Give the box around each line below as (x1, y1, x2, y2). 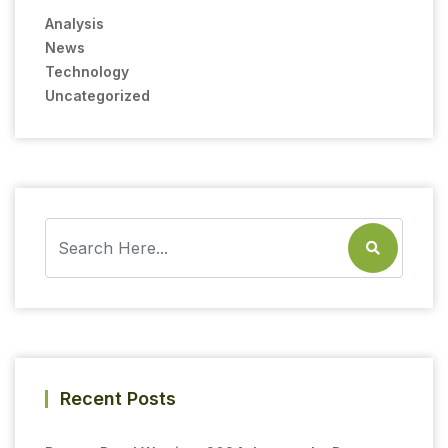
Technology (45, 62, 129, 80)
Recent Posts (60, 387, 176, 409)
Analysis (45, 14, 104, 32)
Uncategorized (45, 86, 150, 104)
